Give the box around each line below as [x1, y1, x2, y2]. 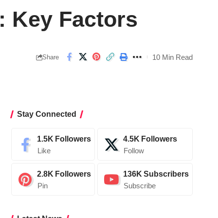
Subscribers [143, 170, 189, 179]
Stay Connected [17, 110, 76, 119]
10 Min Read [152, 53, 193, 61]
